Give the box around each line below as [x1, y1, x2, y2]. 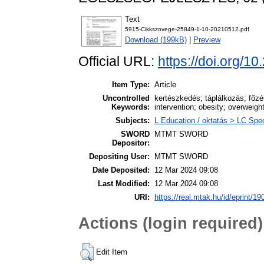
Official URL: [78, 54, 158, 70]
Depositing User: [89, 152, 150, 161]
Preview [193, 35, 220, 45]
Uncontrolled [103, 94, 150, 103]
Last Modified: [98, 179, 150, 189]
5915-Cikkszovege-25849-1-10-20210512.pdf [125, 26, 249, 33]
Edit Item [96, 247, 127, 256]
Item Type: [112, 80, 150, 90]
